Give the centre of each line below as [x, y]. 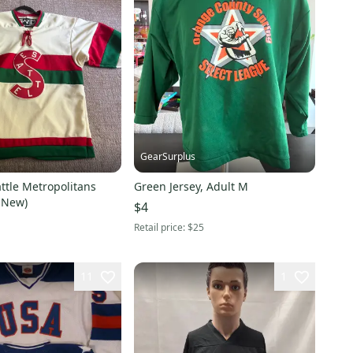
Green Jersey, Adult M [191, 187]
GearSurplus [167, 157]
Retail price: [160, 228]
